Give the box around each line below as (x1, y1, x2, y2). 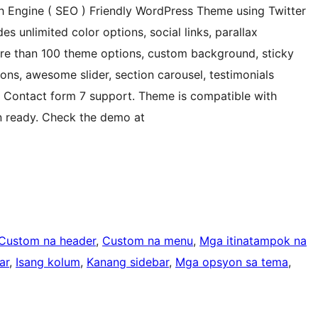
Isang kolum (16, 255, 80, 270)
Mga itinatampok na (199, 234, 307, 248)
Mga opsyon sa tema (175, 255, 288, 270)
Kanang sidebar (87, 255, 169, 270)
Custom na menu (102, 234, 193, 248)
